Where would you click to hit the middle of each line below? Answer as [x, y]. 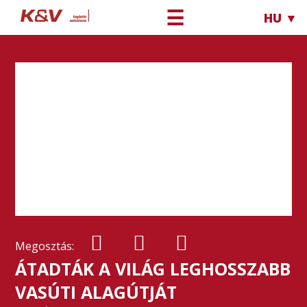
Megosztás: [46, 246]
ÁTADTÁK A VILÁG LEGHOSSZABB [153, 269]
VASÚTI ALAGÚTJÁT [96, 292]
